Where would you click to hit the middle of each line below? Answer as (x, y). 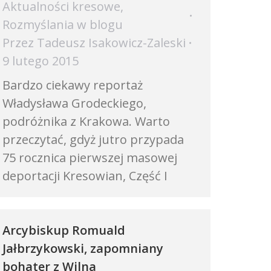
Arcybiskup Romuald (64, 230)
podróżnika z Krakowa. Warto (86, 121)
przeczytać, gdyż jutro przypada (93, 139)
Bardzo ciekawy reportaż (73, 85)
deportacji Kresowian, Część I (85, 176)
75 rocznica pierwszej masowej (90, 158)
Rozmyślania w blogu (63, 24)
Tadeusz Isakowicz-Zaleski (111, 43)
